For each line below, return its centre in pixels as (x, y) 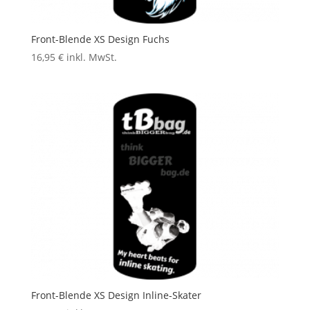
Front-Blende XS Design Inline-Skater (116, 295)
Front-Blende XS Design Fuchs (100, 39)
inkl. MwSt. (91, 57)
